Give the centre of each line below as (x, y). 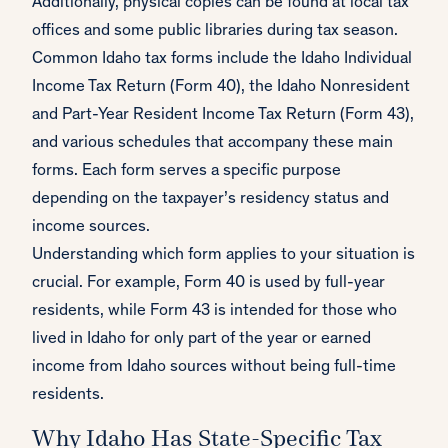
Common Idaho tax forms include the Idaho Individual (222, 60)
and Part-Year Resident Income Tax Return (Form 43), (223, 116)
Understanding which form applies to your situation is (223, 256)
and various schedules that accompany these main (212, 144)
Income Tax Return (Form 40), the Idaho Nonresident (221, 88)
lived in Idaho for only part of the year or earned (201, 340)
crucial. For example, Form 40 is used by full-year (208, 284)
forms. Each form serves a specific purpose (186, 172)
